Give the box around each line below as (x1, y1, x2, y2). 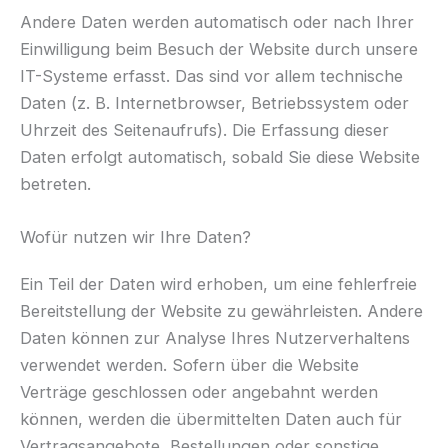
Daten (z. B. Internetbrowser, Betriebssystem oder (20, 92, 409, 113)
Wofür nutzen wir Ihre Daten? (20, 226, 251, 247)
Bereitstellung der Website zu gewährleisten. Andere (20, 300, 423, 321)
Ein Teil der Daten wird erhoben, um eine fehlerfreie (20, 273, 417, 294)
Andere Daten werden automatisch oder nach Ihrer (20, 11, 414, 32)
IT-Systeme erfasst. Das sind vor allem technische (20, 65, 403, 86)
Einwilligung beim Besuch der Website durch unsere (20, 38, 418, 59)
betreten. (20, 173, 91, 194)
